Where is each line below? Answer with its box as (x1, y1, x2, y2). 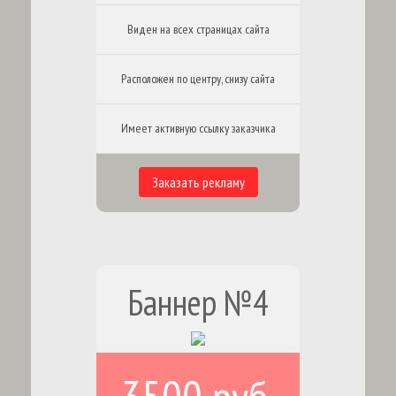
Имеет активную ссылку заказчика (120, 120, 276, 136)
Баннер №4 (127, 279, 269, 325)
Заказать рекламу (151, 173, 245, 191)
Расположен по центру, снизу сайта (121, 71, 275, 87)
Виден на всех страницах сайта (126, 21, 270, 37)
